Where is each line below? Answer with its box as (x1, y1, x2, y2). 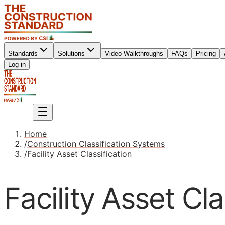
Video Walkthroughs (105, 50, 163, 57)
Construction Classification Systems (27, 139, 165, 149)
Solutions (58, 50, 85, 57)
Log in (8, 61, 26, 68)
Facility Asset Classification (27, 149, 132, 159)
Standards (8, 50, 38, 57)
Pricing (196, 50, 216, 57)
